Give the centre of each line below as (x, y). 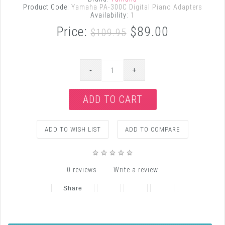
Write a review (136, 170)
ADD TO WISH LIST (73, 129)
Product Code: (46, 7)
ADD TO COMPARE (153, 129)
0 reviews (82, 170)
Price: (74, 32)
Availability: (109, 15)
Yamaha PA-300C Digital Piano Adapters (136, 7)
